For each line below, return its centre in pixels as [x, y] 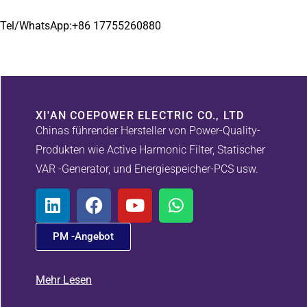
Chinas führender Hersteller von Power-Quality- [148, 130]
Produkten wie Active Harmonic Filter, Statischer [150, 149]
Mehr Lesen [64, 280]
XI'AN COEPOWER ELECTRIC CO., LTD [140, 115]
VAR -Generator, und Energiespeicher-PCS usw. [147, 169]
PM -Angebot [83, 236]
